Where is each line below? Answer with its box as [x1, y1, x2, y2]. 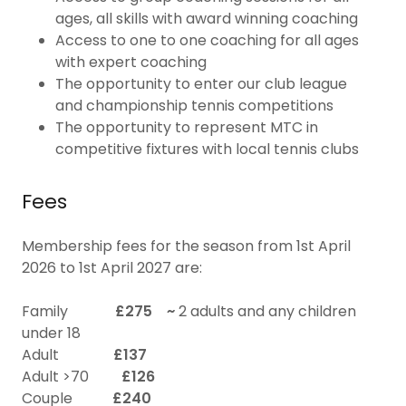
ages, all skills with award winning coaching [54, 8, 358, 29]
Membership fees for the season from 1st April [22, 236, 351, 256]
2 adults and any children [179, 301, 356, 322]
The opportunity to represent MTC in [54, 117, 318, 138]
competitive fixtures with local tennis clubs [54, 139, 362, 159]
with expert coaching [54, 52, 207, 72]
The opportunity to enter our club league [54, 73, 347, 94]
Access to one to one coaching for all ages [54, 30, 359, 51]
